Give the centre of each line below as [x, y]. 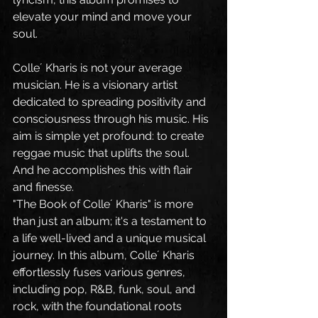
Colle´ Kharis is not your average [99, 67]
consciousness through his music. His [112, 119]
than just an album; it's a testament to [111, 221]
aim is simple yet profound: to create [110, 136]
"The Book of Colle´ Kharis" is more [104, 204]
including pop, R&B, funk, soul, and [105, 289]
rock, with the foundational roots [99, 306]
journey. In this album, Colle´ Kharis [105, 255]
